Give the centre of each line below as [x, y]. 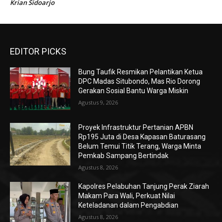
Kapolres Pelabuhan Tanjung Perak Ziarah [144, 187]
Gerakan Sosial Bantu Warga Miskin [134, 91]
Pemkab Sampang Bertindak [124, 156]
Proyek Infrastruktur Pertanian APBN [136, 128]
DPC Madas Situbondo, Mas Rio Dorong [139, 82]
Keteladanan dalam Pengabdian [129, 205]
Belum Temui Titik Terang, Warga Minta [140, 146]
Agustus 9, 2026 [98, 103]
